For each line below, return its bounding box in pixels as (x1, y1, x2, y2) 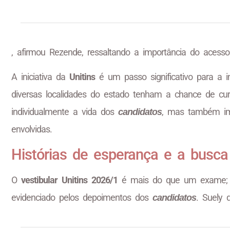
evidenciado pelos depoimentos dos (11, 191, 152, 203)
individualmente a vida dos (11, 106, 118, 118)
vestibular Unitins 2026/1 (21, 174, 118, 185)
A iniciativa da (11, 71, 69, 83)
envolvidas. (11, 124, 52, 135)
